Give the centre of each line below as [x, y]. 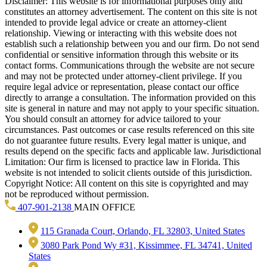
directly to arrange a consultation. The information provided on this [130, 97]
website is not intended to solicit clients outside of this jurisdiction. [128, 172]
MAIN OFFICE [105, 207]
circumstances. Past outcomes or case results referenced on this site [130, 129]
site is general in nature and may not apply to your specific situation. [132, 108]
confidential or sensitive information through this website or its [122, 54]
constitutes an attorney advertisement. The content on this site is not [131, 11]
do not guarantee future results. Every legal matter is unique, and [125, 140]
